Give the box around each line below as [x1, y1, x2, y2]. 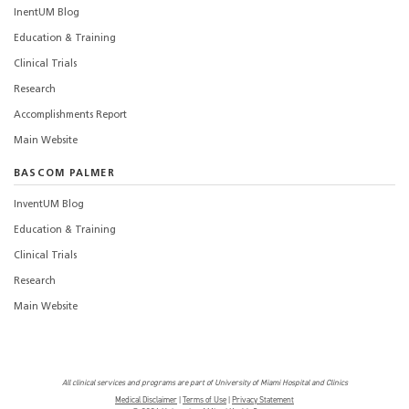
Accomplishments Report [14, 110, 127, 121]
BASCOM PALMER [14, 168, 115, 179]
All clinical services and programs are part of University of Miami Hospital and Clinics [61, 377, 348, 389]
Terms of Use [183, 394, 226, 406]
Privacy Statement [232, 394, 294, 406]
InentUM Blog [14, 7, 79, 18]
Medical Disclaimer [115, 394, 177, 406]
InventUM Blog [14, 200, 84, 211]
